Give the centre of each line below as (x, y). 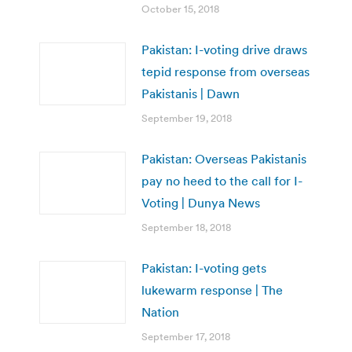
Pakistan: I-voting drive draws (224, 49)
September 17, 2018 (186, 336)
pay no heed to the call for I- (222, 180)
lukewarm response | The (212, 290)
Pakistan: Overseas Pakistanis (224, 158)
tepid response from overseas (225, 71)
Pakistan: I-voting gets (204, 268)
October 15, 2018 (180, 9)
